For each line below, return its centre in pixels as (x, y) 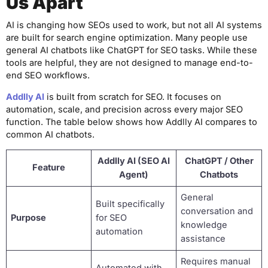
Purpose (29, 218)
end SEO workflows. (48, 76)
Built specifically (130, 204)
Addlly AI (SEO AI (134, 161)
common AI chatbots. (50, 134)
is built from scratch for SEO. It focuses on (133, 97)
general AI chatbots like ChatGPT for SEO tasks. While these (132, 51)
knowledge (204, 225)
